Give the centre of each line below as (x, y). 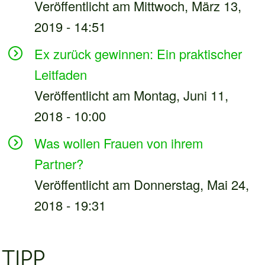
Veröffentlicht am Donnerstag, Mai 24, (141, 184)
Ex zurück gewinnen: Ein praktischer (138, 54)
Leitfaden (60, 74)
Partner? (59, 164)
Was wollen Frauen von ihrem (118, 143)
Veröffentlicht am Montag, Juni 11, (131, 95)
